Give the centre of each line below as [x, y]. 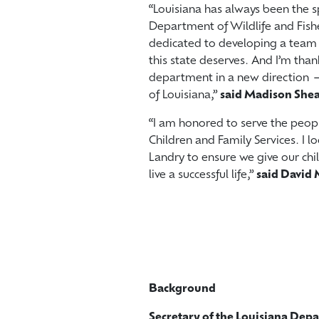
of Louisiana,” [184, 95]
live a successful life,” [203, 175]
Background [182, 289]
